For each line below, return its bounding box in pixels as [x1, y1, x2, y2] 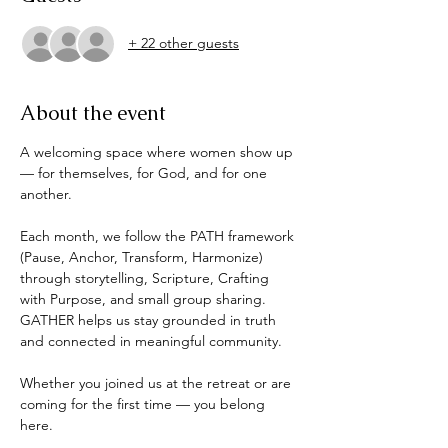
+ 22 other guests [128, 34, 239, 53]
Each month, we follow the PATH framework [20, 226, 298, 245]
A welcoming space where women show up [20, 142, 297, 161]
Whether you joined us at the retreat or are [20, 373, 295, 392]
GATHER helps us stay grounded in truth [20, 310, 280, 329]
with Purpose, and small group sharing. [20, 289, 270, 308]
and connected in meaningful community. [20, 331, 282, 350]
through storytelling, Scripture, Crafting [20, 268, 273, 287]
